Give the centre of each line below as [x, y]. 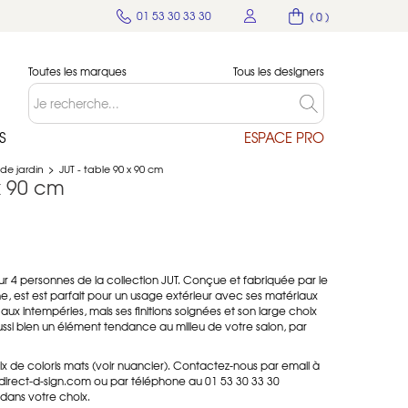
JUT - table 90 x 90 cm [111, 168]
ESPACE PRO [284, 138]
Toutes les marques [77, 71]
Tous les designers [279, 71]
